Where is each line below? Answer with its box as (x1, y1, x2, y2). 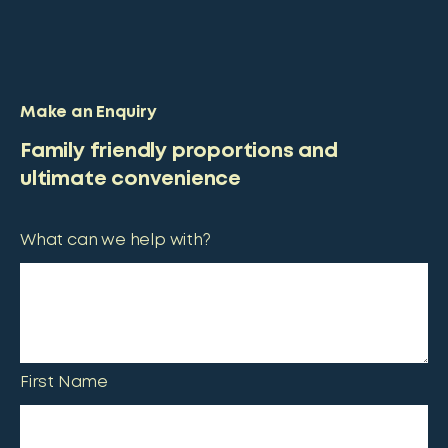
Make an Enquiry (20, 105, 157, 120)
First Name (20, 375, 108, 390)
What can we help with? (20, 233, 211, 248)
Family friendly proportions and (20, 142, 338, 160)
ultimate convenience (20, 170, 242, 188)
